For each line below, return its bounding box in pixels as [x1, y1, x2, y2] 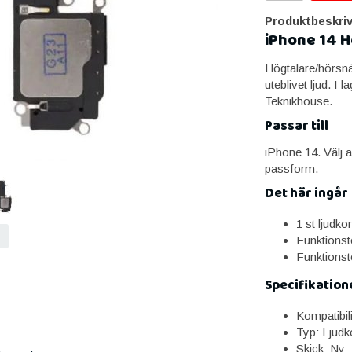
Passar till [264, 115, 328, 137]
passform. [264, 161, 318, 175]
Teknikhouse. [264, 93, 332, 108]
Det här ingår [264, 182, 348, 204]
